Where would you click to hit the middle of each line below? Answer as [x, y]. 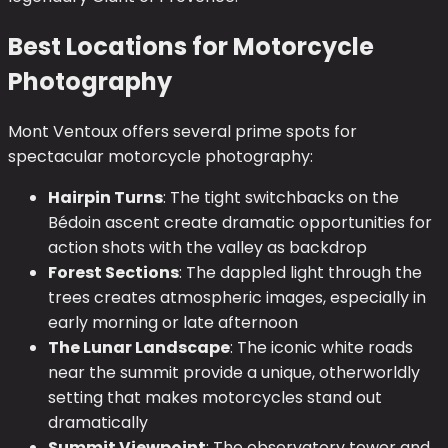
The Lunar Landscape [139, 347]
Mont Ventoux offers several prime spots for [182, 131]
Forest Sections [113, 272]
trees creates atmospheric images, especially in [237, 297]
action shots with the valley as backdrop [207, 247]
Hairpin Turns [105, 197]
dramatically [98, 422]
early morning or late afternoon [173, 322]
